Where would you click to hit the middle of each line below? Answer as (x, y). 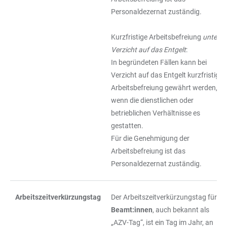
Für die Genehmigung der (150, 138)
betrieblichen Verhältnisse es (156, 113)
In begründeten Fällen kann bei (159, 62)
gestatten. (127, 126)
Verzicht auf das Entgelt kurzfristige (167, 75)
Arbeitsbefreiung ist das (148, 151)
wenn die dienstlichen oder (152, 100)
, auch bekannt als (181, 210)
